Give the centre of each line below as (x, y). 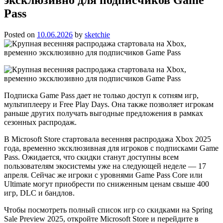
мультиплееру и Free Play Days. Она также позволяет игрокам (109, 104)
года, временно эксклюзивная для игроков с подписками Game (111, 148)
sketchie (97, 34)
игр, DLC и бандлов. (39, 193)
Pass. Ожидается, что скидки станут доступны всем (91, 157)
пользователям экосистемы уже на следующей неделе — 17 (105, 166)
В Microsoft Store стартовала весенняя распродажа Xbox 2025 (108, 139)
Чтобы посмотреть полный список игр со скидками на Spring (108, 210)
